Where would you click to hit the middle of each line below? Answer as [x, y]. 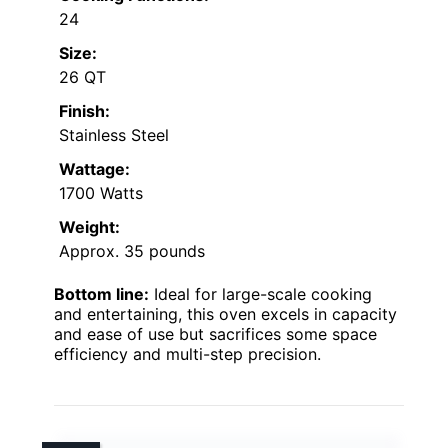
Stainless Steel [114, 135]
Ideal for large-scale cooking [260, 294]
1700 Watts [101, 193]
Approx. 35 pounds [132, 251]
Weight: [89, 227]
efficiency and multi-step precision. [187, 354]
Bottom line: [101, 294]
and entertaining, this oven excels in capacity [225, 314]
